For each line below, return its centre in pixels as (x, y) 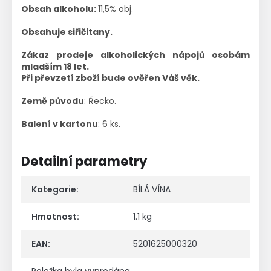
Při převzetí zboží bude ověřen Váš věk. (110, 78)
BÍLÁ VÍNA (152, 189)
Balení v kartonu (60, 124)
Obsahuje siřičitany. (67, 32)
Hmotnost (54, 216)
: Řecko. (100, 101)
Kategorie (54, 189)
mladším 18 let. (55, 66)
